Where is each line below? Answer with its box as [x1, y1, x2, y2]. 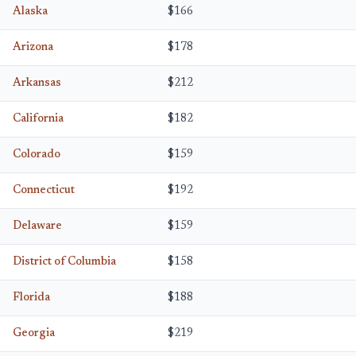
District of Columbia [13, 256, 116, 268]
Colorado [13, 149, 60, 161]
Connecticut [13, 184, 75, 196]
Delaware [13, 220, 62, 232]
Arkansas [13, 77, 61, 89]
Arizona [13, 41, 53, 53]
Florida [13, 292, 50, 304]
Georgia [13, 327, 55, 339]
